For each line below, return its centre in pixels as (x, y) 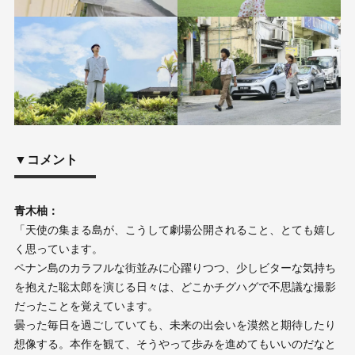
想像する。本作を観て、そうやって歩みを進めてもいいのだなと (175, 344)
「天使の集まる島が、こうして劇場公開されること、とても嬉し (175, 230)
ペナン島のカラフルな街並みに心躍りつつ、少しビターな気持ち (175, 268)
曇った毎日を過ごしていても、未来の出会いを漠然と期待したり (175, 325)
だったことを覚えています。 (86, 306)
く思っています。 (58, 249)
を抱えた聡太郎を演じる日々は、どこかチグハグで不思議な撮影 (175, 287)
